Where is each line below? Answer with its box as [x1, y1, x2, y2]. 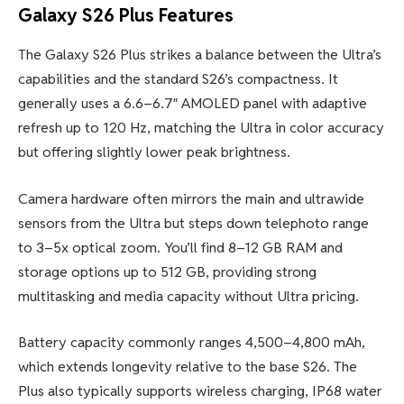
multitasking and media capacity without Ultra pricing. [18, 286, 359, 306]
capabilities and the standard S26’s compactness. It [18, 69, 338, 89]
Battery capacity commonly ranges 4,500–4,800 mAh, [18, 333, 365, 353]
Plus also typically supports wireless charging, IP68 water [18, 381, 382, 401]
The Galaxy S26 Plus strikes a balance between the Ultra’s [18, 45, 381, 65]
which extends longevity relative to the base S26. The [18, 357, 357, 377]
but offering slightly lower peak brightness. [18, 142, 290, 162]
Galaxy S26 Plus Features [18, 2, 234, 27]
